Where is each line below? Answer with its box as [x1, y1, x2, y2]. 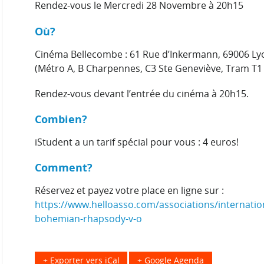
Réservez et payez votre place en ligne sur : [35, 184, 224, 197]
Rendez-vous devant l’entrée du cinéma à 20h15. [35, 87, 249, 100]
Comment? [35, 160, 93, 175]
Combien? [35, 111, 87, 126]
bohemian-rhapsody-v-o [35, 212, 142, 226]
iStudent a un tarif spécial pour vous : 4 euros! [35, 135, 239, 148]
